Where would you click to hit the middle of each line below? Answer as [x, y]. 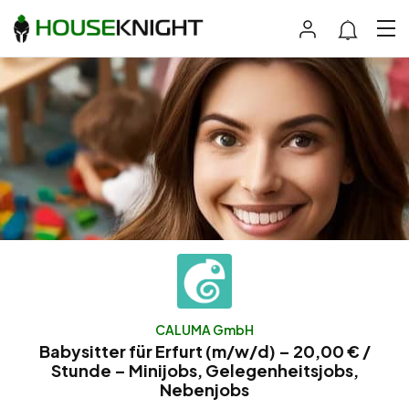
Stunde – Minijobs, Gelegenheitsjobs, [204, 370]
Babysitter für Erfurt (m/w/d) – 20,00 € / [204, 351]
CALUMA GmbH [204, 329]
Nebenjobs [204, 389]
